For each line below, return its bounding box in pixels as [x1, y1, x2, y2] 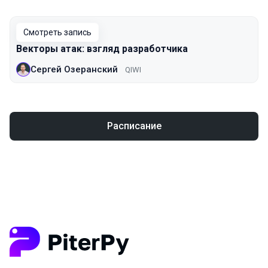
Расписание [106, 120, 162, 132]
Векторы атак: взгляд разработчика [16, 43, 188, 54]
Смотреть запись [23, 28, 92, 37]
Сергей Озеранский [31, 63, 118, 75]
